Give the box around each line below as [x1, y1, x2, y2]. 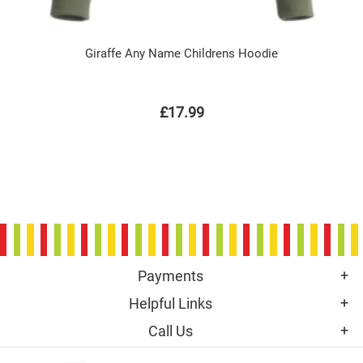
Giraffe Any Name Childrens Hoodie [85, 46, 278, 61]
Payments [137, 267, 203, 284]
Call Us [147, 322, 193, 340]
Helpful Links [128, 295, 212, 312]
